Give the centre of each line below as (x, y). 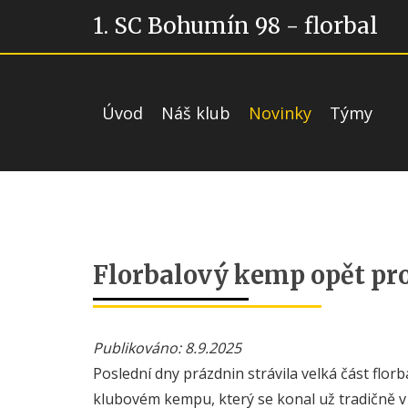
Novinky (280, 113)
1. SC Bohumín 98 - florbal (235, 26)
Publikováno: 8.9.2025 (167, 348)
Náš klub (196, 113)
